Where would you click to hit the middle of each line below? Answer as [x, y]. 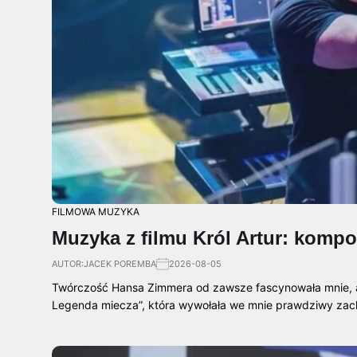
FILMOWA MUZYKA [96, 212]
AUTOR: [68, 264]
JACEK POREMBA [120, 264]
